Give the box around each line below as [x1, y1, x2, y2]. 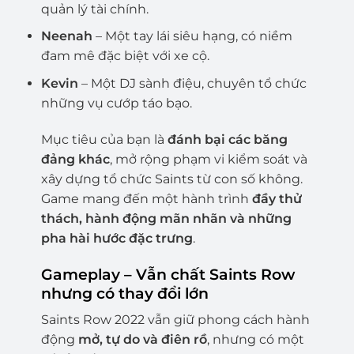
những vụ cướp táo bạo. [40, 95, 192, 111]
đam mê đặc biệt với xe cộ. [40, 48, 209, 64]
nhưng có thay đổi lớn [40, 283, 209, 303]
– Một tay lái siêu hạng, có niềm [92, 28, 292, 44]
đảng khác [40, 151, 110, 167]
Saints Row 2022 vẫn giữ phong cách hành [40, 312, 310, 328]
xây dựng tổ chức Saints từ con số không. [40, 171, 303, 186]
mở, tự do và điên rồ [77, 332, 207, 348]
